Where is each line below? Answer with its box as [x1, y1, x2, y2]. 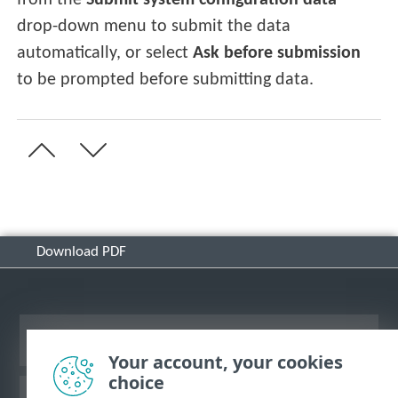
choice [108, 370, 164, 394]
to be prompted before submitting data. [17, 71, 314, 90]
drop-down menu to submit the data [17, 18, 291, 36]
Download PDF [36, 243, 126, 259]
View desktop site [128, 330, 270, 350]
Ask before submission [193, 44, 362, 63]
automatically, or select [17, 44, 194, 63]
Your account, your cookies [108, 350, 343, 374]
